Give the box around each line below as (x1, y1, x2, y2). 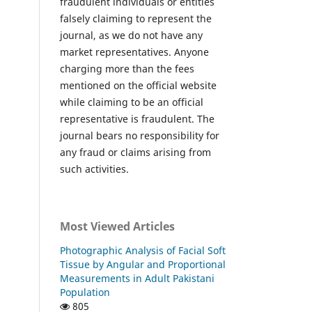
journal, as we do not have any (60, 28, 203, 42)
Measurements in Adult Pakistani (60, 271, 214, 285)
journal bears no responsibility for (60, 128, 219, 142)
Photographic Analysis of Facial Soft (60, 243, 226, 257)
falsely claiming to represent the (60, 11, 212, 25)
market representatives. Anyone (60, 45, 209, 58)
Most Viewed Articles (60, 218, 175, 234)
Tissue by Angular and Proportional (60, 257, 226, 271)
